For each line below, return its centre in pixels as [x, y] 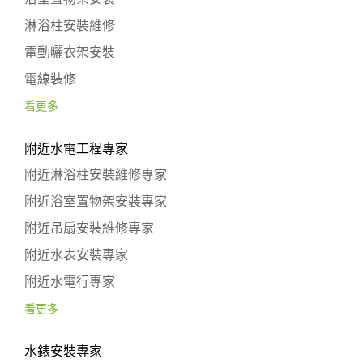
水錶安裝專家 [63, 351]
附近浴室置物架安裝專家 [96, 201]
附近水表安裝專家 [76, 255]
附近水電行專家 [70, 282]
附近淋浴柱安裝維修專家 [96, 175]
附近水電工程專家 [76, 149]
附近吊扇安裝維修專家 [89, 228]
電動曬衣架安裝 [70, 52]
